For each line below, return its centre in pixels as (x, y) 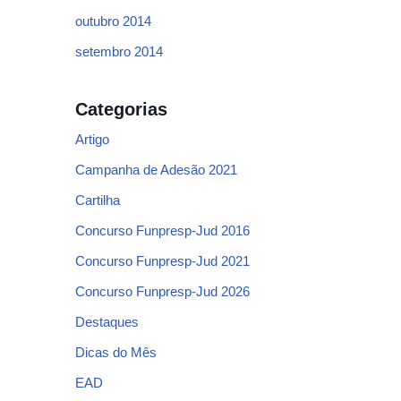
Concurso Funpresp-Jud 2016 (162, 230)
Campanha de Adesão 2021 (156, 170)
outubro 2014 (113, 21)
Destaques (107, 322)
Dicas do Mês (116, 352)
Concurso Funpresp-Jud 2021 (162, 261)
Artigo (92, 139)
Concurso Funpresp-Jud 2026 (162, 291)
